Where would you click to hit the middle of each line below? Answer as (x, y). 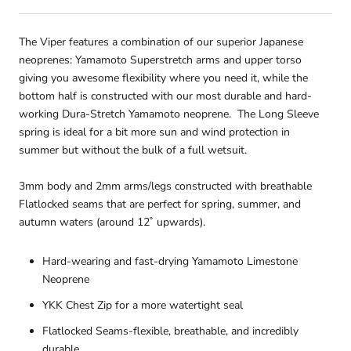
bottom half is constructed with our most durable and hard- (165, 96)
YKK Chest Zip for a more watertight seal (143, 306)
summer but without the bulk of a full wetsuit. (133, 150)
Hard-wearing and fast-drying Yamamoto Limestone (170, 262)
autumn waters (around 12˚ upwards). (112, 222)
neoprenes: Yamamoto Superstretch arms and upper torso (160, 60)
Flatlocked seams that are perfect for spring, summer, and (160, 204)
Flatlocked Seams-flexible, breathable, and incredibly (170, 331)
